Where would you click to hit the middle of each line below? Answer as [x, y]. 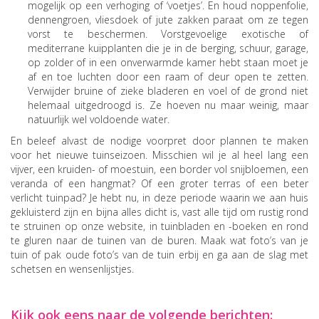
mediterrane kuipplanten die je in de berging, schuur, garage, [168, 48]
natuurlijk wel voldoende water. [99, 119]
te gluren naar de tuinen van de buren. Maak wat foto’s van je [159, 240]
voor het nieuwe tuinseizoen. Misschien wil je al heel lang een [159, 155]
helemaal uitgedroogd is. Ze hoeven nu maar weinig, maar [168, 105]
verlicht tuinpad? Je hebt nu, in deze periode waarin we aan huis [159, 197]
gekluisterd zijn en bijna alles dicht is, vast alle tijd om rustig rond [159, 211]
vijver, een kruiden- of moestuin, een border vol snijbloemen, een [159, 169]
